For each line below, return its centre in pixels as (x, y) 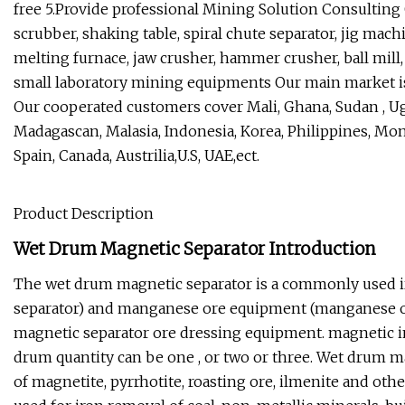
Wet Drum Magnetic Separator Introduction (195, 250)
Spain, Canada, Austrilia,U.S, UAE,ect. (137, 156)
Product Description (84, 214)
